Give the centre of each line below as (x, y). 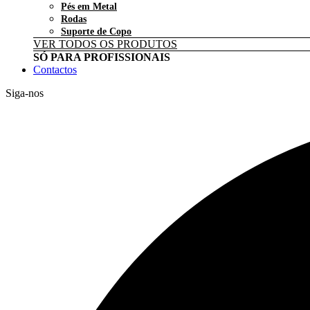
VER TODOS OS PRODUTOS (105, 44)
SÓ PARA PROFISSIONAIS (102, 57)
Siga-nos (25, 93)
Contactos (55, 70)
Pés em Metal (89, 7)
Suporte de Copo (96, 31)
